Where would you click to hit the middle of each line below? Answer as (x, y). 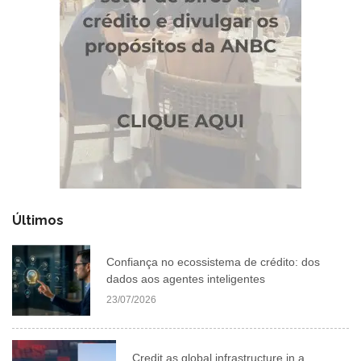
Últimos (38, 220)
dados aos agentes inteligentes (185, 278)
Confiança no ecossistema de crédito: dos (213, 261)
